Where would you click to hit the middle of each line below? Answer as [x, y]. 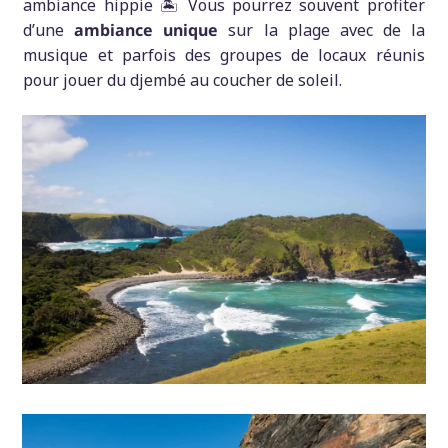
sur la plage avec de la [321, 29]
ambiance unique [146, 29]
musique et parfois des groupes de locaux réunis [224, 54]
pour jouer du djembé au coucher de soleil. [183, 79]
